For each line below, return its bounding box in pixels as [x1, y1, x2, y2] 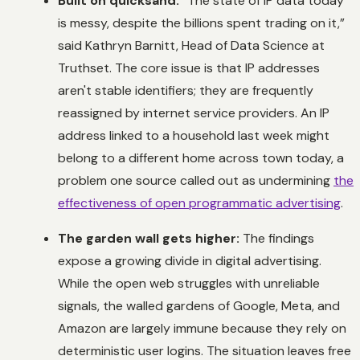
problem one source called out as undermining [58, 171, 333, 189]
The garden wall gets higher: [58, 229, 239, 247]
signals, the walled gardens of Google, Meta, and [58, 297, 340, 314]
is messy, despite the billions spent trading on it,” [58, 14, 345, 31]
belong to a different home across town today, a [58, 149, 344, 166]
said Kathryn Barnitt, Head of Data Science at [58, 36, 325, 54]
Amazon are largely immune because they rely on [58, 319, 346, 337]
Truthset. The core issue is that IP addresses [58, 59, 320, 76]
